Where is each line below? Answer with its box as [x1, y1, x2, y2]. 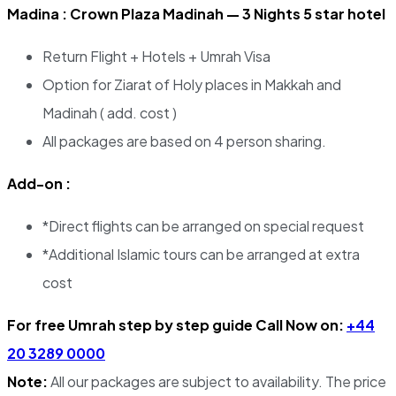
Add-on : [7, 174, 71, 194]
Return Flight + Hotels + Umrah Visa [42, 47, 270, 66]
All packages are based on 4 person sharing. [42, 132, 326, 151]
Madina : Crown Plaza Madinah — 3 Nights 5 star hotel [7, 4, 388, 24]
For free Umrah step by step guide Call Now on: [7, 316, 346, 335]
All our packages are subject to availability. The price [48, 372, 386, 392]
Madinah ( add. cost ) [42, 103, 177, 123]
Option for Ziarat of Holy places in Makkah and [42, 75, 341, 95]
